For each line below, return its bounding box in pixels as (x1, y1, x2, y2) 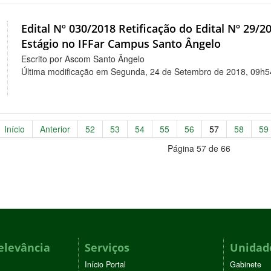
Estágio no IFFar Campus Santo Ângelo (21, 36, 221, 51)
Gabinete (230, 258, 261, 270)
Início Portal (85, 258, 126, 270)
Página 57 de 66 (168, 142, 230, 154)
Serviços (85, 240, 129, 255)
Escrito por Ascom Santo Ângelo (21, 52, 145, 65)
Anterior (39, 122, 70, 135)
